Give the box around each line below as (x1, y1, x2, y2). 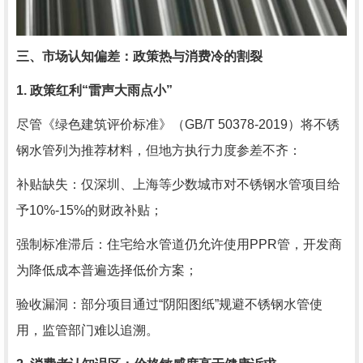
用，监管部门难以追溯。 (16, 323, 159, 338)
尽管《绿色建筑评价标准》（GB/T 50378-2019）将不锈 (16, 117, 340, 132)
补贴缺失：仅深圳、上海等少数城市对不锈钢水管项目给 (16, 177, 340, 192)
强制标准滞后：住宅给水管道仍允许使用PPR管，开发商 (16, 237, 342, 252)
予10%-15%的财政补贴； (16, 203, 163, 218)
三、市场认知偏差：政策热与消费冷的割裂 (16, 49, 263, 64)
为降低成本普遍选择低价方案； (16, 263, 198, 278)
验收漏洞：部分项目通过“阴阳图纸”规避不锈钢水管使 (16, 297, 322, 312)
